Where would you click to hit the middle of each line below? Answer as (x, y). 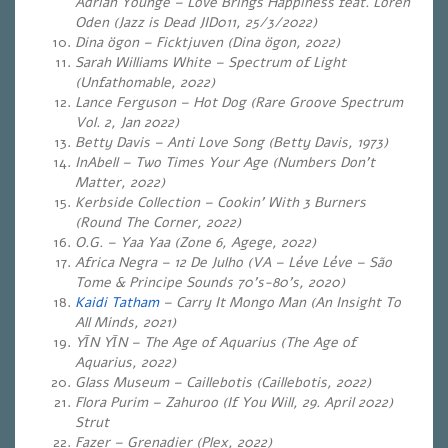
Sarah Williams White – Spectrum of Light (210, 62)
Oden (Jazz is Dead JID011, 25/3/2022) (196, 22)
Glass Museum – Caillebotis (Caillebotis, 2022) (223, 382)
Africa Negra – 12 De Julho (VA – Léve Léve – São (233, 262)
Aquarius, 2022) (125, 362)
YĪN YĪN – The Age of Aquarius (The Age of (215, 342)
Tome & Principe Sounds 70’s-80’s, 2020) (210, 282)
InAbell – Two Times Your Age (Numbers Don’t (225, 162)
